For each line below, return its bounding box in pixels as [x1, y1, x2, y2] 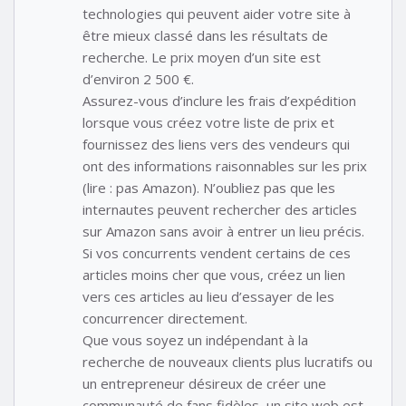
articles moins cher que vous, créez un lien [82, 266, 345, 285]
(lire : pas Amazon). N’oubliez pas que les [82, 179, 335, 198]
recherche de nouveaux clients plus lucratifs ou [82, 353, 372, 372]
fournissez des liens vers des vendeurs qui [82, 135, 350, 154]
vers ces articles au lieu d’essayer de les [82, 287, 334, 306]
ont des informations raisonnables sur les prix [82, 157, 367, 176]
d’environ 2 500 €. [82, 70, 194, 89]
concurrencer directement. [82, 309, 247, 328]
